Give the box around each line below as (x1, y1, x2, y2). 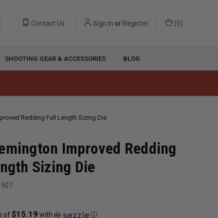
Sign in (93, 19, 113, 27)
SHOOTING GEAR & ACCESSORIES (4, 55, 106, 62)
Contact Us (30, 19, 65, 27)
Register (123, 19, 148, 27)
